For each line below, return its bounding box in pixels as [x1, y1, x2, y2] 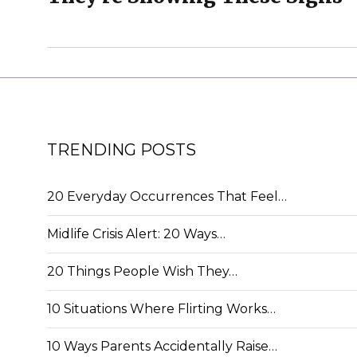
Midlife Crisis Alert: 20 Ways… [47, 226, 226, 241]
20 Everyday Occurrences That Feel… [47, 188, 287, 204]
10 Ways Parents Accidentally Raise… [47, 338, 277, 354]
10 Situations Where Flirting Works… [47, 300, 276, 316]
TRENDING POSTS [47, 139, 196, 159]
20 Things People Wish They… [47, 263, 237, 279]
